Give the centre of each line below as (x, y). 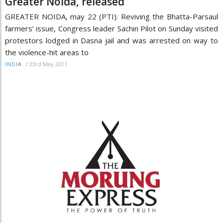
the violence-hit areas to (47, 53)
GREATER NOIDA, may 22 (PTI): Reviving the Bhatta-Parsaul (111, 17)
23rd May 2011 (48, 64)
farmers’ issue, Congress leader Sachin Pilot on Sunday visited (111, 29)
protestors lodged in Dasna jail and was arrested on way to (111, 41)
